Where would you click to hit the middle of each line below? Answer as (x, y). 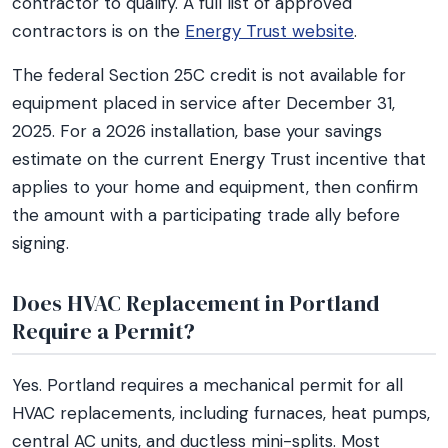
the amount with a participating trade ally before (206, 215)
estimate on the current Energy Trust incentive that (219, 159)
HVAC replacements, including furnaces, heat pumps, (221, 413)
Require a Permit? (103, 331)
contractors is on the (98, 31)
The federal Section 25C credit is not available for (209, 75)
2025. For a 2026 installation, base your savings (197, 131)
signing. (40, 243)
